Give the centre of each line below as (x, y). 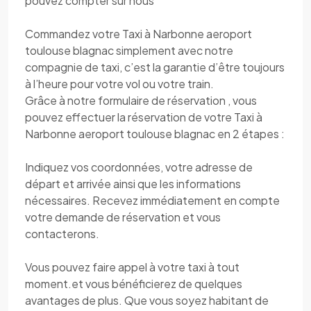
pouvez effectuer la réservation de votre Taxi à (144, 117)
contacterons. (62, 234)
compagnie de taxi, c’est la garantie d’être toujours (155, 67)
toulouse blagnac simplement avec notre (129, 50)
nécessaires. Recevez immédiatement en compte (152, 200)
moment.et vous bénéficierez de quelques (134, 284)
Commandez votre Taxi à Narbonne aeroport (138, 34)
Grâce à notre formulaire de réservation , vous (141, 100)
